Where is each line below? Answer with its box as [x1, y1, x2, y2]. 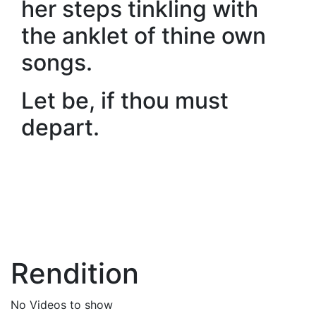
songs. [21, 49, 92, 76]
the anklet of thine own [21, 22, 266, 49]
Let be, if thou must [21, 87, 229, 114]
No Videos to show [11, 298, 113, 312]
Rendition [11, 256, 139, 291]
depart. [21, 114, 99, 141]
